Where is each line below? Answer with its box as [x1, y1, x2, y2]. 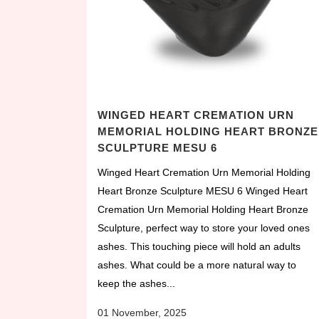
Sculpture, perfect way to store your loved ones [98, 221, 310, 234]
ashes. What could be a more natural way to [98, 258, 296, 271]
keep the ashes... [98, 277, 175, 289]
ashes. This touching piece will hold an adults [98, 240, 300, 252]
